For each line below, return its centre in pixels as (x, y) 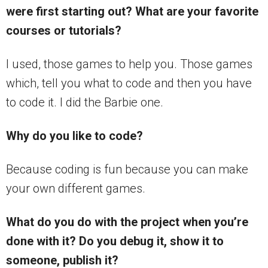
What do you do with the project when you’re (127, 222)
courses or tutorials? (64, 31)
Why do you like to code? (74, 136)
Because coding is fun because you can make (127, 170)
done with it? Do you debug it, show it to (115, 241)
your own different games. (76, 189)
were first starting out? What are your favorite (132, 12)
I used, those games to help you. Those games (129, 64)
